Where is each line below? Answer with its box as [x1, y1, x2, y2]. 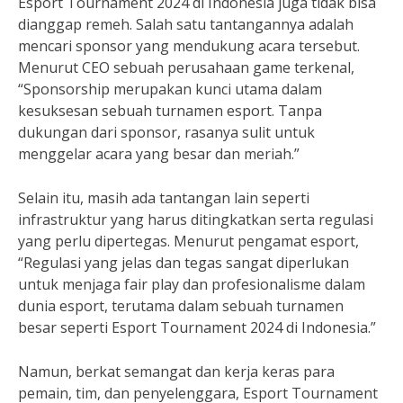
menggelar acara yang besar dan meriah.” [18, 144, 300, 164]
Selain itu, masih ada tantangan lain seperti [18, 188, 309, 208]
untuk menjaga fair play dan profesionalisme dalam [18, 274, 365, 294]
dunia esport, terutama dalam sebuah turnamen [18, 296, 344, 316]
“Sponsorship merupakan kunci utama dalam [18, 79, 322, 99]
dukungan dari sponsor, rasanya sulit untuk [18, 122, 315, 142]
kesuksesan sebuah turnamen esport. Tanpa [18, 101, 322, 121]
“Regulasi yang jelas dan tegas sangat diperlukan [18, 253, 349, 273]
